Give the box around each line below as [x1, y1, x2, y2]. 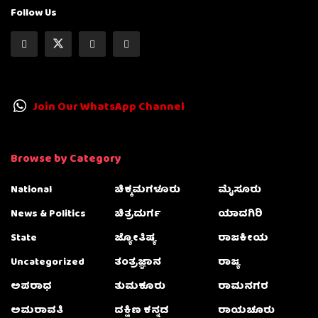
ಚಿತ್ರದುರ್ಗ [114, 206, 160, 224]
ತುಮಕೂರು [114, 278, 165, 296]
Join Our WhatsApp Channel [33, 98, 185, 119]
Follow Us [11, 5, 57, 23]
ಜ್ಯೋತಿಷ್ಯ [114, 230, 157, 248]
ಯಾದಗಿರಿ [218, 206, 263, 224]
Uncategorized [11, 254, 84, 272]
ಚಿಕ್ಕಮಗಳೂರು [114, 182, 180, 199]
